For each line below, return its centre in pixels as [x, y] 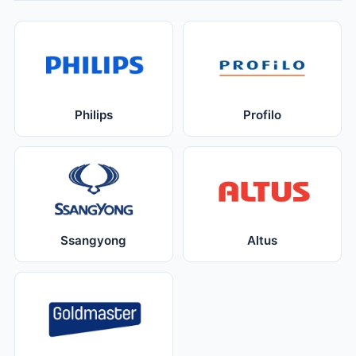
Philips [93, 114]
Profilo [263, 114]
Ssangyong [94, 240]
